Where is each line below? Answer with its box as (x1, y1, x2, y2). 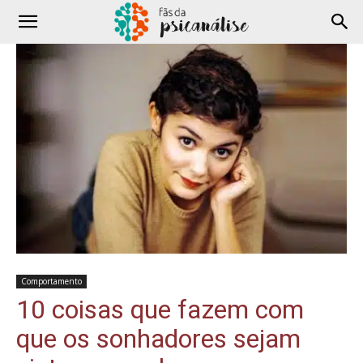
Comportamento (21, 275, 82, 287)
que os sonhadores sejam (16, 322, 301, 354)
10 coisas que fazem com (16, 293, 304, 325)
